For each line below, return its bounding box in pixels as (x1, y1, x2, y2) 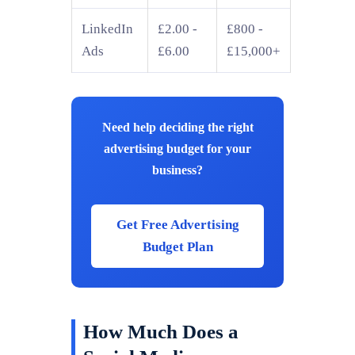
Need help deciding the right (101, 120, 254, 134)
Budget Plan (142, 239, 213, 254)
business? (152, 162, 203, 177)
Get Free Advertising (116, 216, 239, 232)
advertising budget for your (104, 141, 251, 155)
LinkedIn (82, 21, 133, 36)
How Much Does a (83, 320, 239, 342)
